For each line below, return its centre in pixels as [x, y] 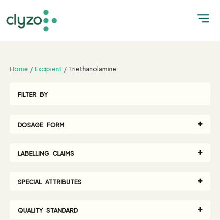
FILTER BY [33, 94]
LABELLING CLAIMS [46, 153]
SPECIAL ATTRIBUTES [50, 181]
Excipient [48, 68]
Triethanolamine [93, 68]
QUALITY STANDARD [48, 210]
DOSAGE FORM [41, 124]
